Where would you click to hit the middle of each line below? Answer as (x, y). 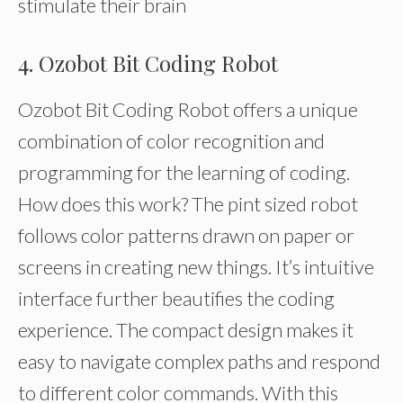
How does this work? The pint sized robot (188, 204)
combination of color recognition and (171, 141)
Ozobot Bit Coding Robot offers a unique (188, 109)
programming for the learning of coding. (184, 172)
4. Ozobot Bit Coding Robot (148, 63)
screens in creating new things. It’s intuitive (196, 267)
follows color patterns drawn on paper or (186, 235)
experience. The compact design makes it (186, 330)
